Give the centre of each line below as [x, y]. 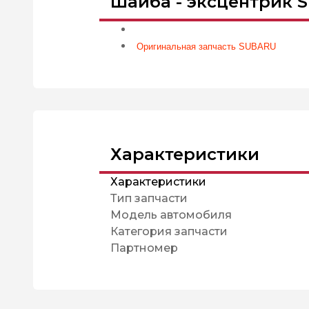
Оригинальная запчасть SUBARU [206, 47]
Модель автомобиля [171, 215]
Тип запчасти [149, 198]
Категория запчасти [169, 231]
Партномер [144, 248]
